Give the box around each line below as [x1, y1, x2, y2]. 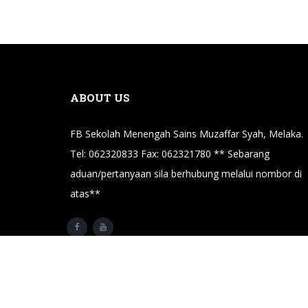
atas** [70, 187, 100, 200]
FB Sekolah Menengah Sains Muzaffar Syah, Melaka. [70, 127, 303, 140]
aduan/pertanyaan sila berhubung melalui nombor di [70, 167, 302, 180]
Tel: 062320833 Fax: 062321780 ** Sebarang [70, 147, 269, 160]
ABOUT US [70, 91, 130, 104]
